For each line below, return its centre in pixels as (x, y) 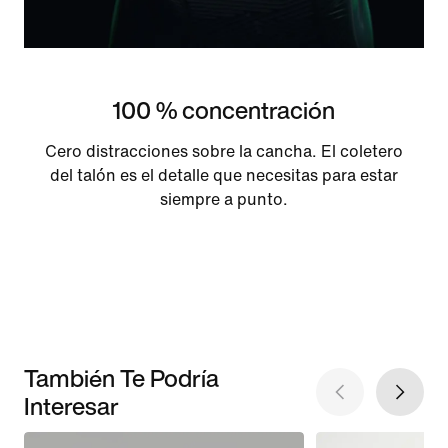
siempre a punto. (223, 200)
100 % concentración (224, 110)
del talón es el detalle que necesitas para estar (223, 176)
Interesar (71, 406)
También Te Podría (121, 378)
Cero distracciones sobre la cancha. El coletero (223, 152)
